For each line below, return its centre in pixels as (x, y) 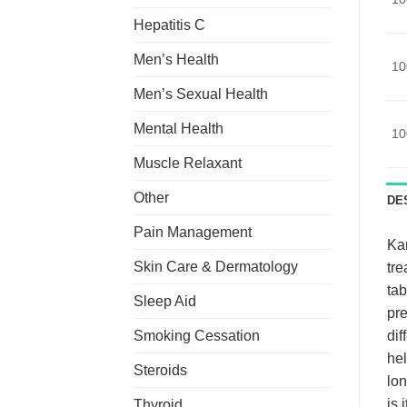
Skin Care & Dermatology (216, 266)
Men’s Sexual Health (201, 94)
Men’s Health (176, 59)
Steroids (160, 370)
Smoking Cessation (197, 335)
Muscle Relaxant (188, 163)
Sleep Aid (165, 301)
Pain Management (193, 232)
